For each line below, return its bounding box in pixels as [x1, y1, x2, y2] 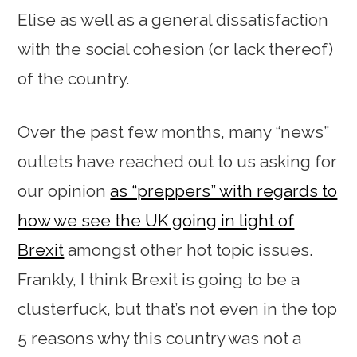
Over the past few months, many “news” [18, 122, 330, 142]
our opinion [18, 181, 111, 201]
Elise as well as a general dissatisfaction [18, 10, 329, 29]
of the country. [18, 69, 131, 88]
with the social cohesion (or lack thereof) [18, 39, 334, 59]
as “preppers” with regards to [110, 181, 338, 201]
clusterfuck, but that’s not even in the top [18, 299, 338, 319]
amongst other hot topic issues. [64, 240, 314, 260]
